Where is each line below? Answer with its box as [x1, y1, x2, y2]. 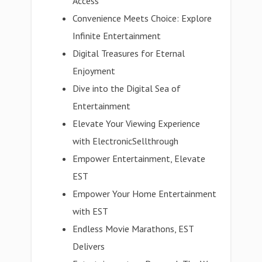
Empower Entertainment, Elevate [73, 153, 206, 164]
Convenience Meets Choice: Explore [73, 12, 212, 24]
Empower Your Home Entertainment [73, 188, 217, 199]
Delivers [73, 240, 105, 252]
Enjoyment [73, 65, 116, 77]
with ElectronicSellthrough [73, 135, 179, 147]
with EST [73, 205, 109, 217]
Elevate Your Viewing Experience [73, 118, 201, 129]
